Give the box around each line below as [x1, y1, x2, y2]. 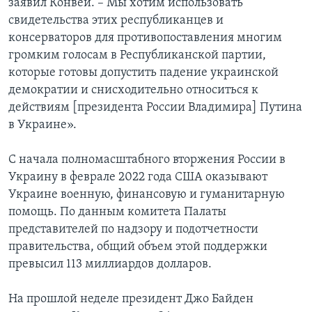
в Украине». [8, 118, 77, 132]
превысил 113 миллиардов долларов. [8, 258, 212, 272]
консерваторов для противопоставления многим [8, 31, 282, 45]
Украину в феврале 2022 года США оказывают [8, 171, 267, 185]
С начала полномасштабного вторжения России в [8, 153, 286, 167]
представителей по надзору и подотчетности [8, 223, 258, 237]
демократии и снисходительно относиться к [8, 84, 258, 97]
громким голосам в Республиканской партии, [8, 49, 266, 63]
